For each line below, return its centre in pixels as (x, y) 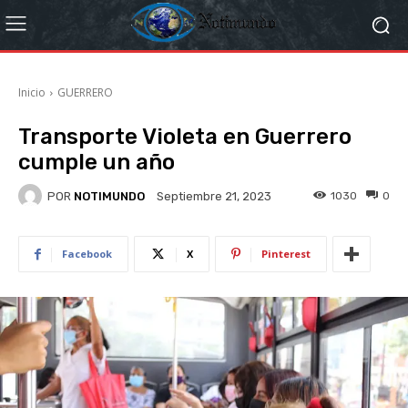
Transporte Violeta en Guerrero (185, 137)
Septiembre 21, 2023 (214, 197)
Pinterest (286, 254)
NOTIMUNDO (109, 196)
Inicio (32, 92)
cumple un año (97, 162)
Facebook (87, 254)
